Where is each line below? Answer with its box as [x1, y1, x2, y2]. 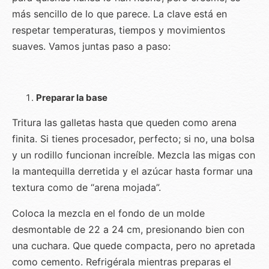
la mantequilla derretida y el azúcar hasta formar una [12, 165, 253, 178]
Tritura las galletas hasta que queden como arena [12, 116, 237, 129]
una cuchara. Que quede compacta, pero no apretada [12, 240, 255, 252]
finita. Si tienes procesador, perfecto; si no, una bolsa [12, 133, 255, 145]
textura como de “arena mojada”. [12, 181, 161, 194]
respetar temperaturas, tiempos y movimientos [12, 24, 225, 37]
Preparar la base [36, 92, 107, 104]
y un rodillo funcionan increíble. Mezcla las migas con [12, 149, 255, 162]
